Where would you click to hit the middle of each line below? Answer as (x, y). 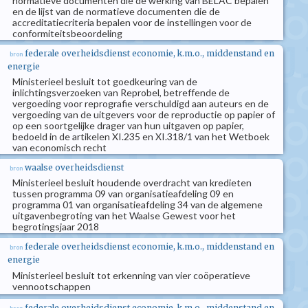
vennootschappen (52, 286)
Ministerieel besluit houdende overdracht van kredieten (132, 183)
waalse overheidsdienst (74, 167)
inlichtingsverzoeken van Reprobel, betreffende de (121, 92)
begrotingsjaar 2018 (56, 227)
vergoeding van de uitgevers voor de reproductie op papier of (144, 114)
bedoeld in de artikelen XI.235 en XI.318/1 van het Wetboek (141, 136)
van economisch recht (59, 147)
